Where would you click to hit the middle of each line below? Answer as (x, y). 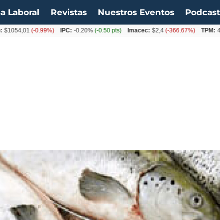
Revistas (69, 12)
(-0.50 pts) (89, 30)
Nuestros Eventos (136, 12)
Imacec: (120, 30)
